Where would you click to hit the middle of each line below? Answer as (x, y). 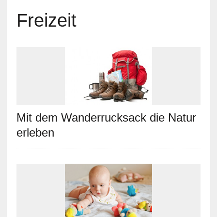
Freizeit (46, 20)
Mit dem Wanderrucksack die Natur (106, 117)
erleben (35, 132)
